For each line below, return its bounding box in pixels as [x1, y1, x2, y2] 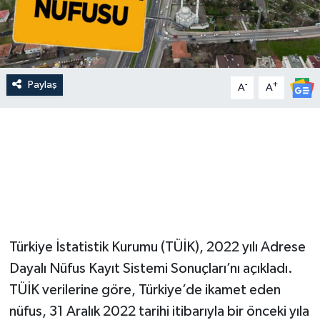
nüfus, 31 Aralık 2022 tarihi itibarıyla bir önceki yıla [9, 304, 309, 319]
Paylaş [27, 79, 57, 90]
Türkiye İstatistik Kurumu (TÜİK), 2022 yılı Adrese [9, 239, 306, 254]
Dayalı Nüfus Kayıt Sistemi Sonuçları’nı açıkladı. [9, 261, 293, 276]
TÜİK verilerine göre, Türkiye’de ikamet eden [9, 282, 281, 297]
